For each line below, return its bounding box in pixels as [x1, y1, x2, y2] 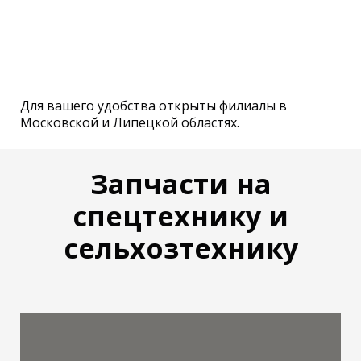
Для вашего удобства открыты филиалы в [20, 96, 287, 114]
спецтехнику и [73, 197, 288, 234]
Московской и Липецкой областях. [20, 113, 239, 131]
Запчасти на [89, 164, 272, 202]
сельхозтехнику [63, 229, 298, 267]
